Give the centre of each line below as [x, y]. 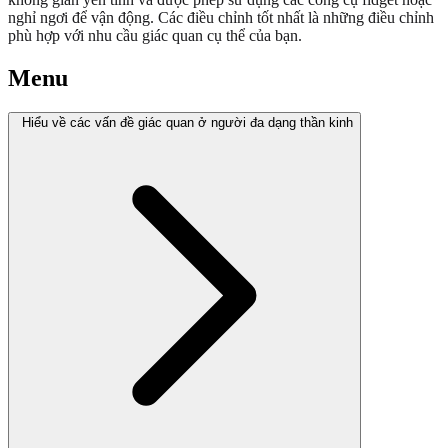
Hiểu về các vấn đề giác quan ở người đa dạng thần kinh [187, 123]
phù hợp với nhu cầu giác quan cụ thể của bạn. [155, 36]
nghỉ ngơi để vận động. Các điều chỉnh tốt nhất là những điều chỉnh [221, 18]
